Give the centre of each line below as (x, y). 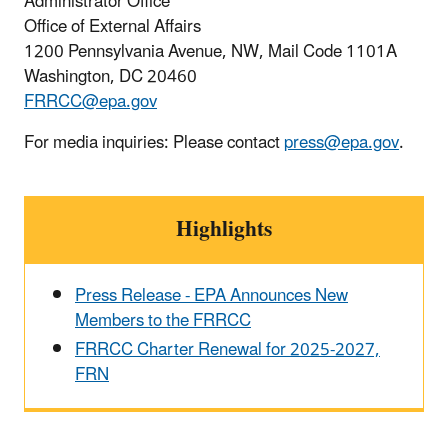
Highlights (224, 230)
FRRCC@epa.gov (90, 102)
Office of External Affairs (112, 27)
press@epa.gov (341, 143)
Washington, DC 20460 (110, 77)
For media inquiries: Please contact (154, 143)
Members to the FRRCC (163, 321)
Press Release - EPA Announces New (211, 296)
